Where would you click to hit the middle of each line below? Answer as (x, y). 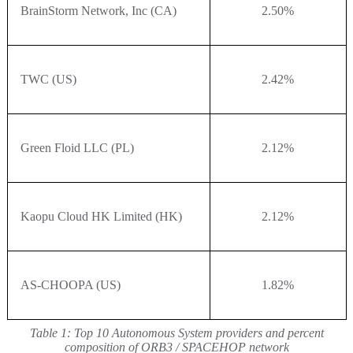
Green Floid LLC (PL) (77, 147)
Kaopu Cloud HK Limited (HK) (101, 216)
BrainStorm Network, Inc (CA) (98, 10)
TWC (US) (48, 79)
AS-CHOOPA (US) (70, 284)
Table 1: (50, 333)
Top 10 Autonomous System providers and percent (197, 333)
